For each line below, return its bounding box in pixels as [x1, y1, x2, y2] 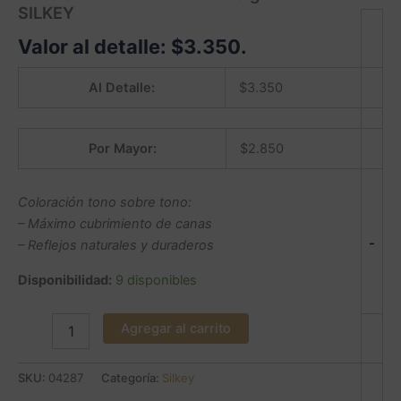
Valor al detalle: [18, 35, 171, 59]
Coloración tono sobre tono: [18, 194, 192, 211]
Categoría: [101, 371, 162, 386]
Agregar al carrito [120, 320, 231, 337]
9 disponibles [115, 271, 197, 288]
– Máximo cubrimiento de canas [18, 216, 212, 233]
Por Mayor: [88, 140, 157, 157]
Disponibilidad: [18, 271, 112, 288]
